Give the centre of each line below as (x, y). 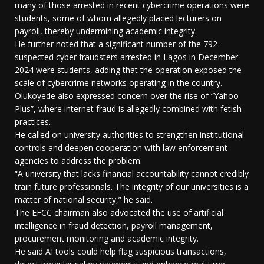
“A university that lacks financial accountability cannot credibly (132, 174)
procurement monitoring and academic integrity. (107, 239)
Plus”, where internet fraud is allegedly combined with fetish (128, 109)
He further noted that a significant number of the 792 (116, 44)
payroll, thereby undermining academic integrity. (106, 31)
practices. (33, 122)
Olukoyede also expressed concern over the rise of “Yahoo (127, 96)
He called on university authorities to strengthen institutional (129, 135)
